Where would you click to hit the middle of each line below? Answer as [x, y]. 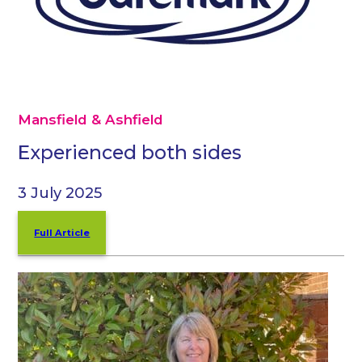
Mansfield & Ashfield [91, 119]
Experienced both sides [130, 152]
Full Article [62, 233]
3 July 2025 [60, 193]
